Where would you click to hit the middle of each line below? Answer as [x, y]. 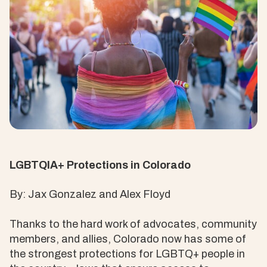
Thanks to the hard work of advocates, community [133, 224]
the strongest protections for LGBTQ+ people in [127, 254]
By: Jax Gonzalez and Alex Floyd [90, 194]
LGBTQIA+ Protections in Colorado [100, 165]
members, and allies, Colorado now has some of [128, 239]
